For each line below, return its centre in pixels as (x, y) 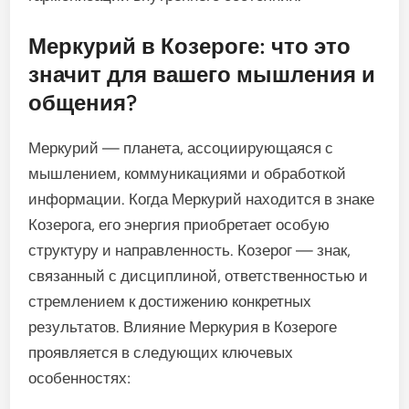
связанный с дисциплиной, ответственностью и (199, 275)
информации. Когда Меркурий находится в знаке (202, 199)
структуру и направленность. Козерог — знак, (190, 250)
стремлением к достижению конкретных (170, 301)
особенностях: (80, 378)
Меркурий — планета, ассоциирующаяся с (181, 147)
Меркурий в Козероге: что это (190, 46)
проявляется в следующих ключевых (161, 352)
